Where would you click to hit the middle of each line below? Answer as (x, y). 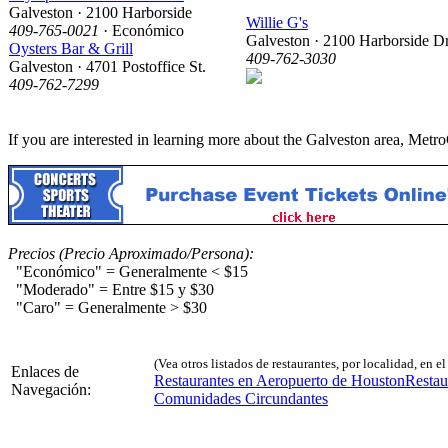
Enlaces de (45, 371)
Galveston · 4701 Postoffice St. (107, 66)
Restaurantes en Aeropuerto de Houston (279, 380)
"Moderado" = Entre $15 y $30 (111, 289)
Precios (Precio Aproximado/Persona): (131, 253)
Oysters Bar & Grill (71, 48)
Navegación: (51, 389)
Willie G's (277, 22)
